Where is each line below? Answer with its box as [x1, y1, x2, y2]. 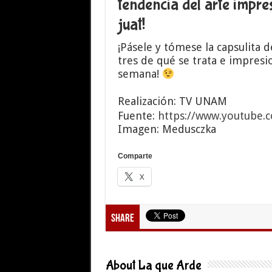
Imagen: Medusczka [117, 123, 216, 135]
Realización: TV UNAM [117, 95, 227, 107]
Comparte [117, 152, 152, 160]
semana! [117, 67, 162, 80]
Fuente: [117, 109, 158, 122]
